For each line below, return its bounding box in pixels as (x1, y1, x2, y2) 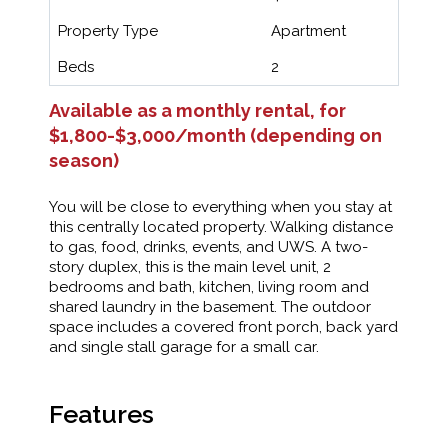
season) (49, 149, 119, 171)
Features (49, 398, 154, 429)
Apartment (271, 21, 346, 40)
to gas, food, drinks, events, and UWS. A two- (49, 237, 368, 256)
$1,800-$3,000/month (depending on (49, 124, 382, 146)
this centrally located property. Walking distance (49, 217, 393, 236)
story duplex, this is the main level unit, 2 (49, 257, 331, 276)
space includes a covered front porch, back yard (49, 317, 398, 336)
